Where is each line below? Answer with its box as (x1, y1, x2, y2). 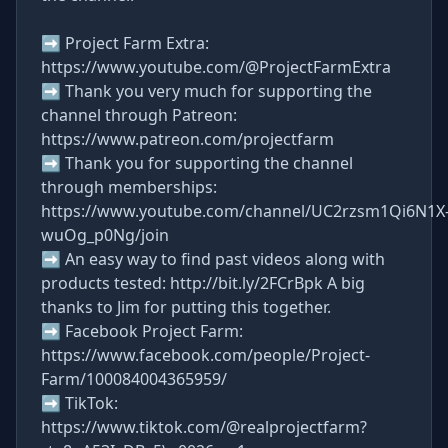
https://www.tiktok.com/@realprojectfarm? (41, 416, 367, 438)
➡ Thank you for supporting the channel (41, 152, 353, 174)
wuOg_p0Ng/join (41, 224, 169, 246)
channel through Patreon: (41, 104, 237, 126)
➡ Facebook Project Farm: (41, 320, 243, 342)
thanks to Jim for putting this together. (41, 296, 331, 318)
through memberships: (41, 176, 217, 198)
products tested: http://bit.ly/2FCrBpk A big (41, 272, 365, 294)
